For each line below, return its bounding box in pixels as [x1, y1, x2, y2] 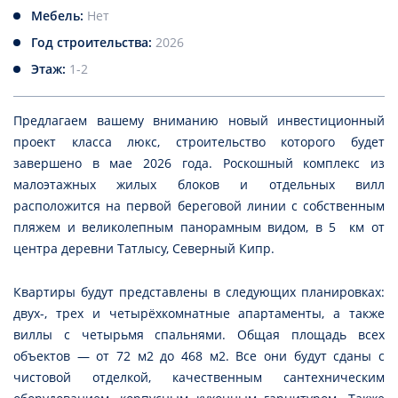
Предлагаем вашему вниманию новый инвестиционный [13, 112, 385, 130]
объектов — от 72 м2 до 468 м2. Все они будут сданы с [13, 347, 385, 365]
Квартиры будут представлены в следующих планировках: [13, 283, 385, 301]
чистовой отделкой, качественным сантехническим [13, 369, 385, 386]
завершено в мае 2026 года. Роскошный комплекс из [13, 155, 385, 172]
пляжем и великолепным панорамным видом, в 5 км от [13, 219, 385, 236]
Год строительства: [31, 34, 155, 52]
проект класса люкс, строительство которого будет [13, 133, 385, 151]
